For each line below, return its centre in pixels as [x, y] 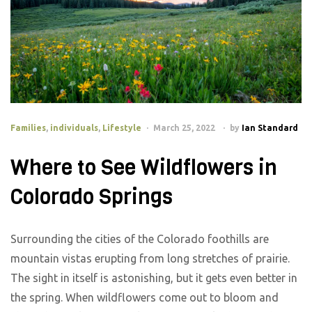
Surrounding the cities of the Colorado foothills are [140, 239]
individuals [74, 127]
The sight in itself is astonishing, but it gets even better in [154, 278]
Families [28, 127]
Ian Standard [270, 127]
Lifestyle [122, 127]
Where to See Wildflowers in [144, 168]
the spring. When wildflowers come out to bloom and [145, 298]
